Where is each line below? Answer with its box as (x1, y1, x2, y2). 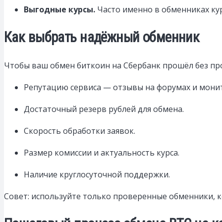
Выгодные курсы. (24, 3, 95, 15)
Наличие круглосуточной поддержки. (24, 168, 170, 180)
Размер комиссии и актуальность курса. (24, 147, 179, 158)
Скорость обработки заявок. (24, 125, 135, 136)
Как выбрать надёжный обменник (4, 28, 200, 46)
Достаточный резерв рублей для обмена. (24, 103, 184, 114)
